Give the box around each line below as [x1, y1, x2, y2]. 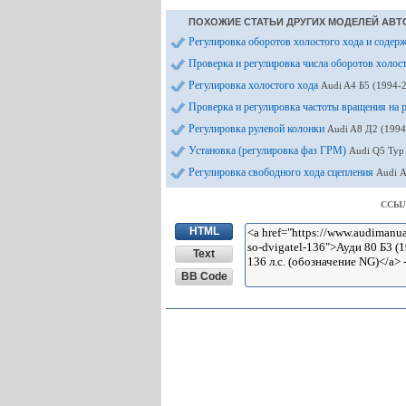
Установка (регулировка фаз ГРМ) [188, 144, 349, 157]
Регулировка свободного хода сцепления [188, 166, 376, 179]
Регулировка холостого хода [188, 79, 321, 92]
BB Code [180, 270, 227, 283]
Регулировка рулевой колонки [188, 122, 327, 135]
